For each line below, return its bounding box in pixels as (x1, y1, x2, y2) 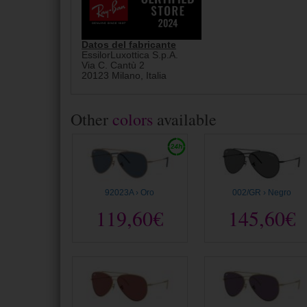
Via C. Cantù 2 (82, 60, 145, 71)
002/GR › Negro (232, 188, 291, 198)
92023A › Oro (105, 188, 155, 198)
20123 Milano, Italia (82, 70, 167, 81)
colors (112, 108, 153, 130)
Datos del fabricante (82, 39, 176, 50)
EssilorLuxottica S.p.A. (82, 49, 178, 60)
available (153, 108, 217, 130)
